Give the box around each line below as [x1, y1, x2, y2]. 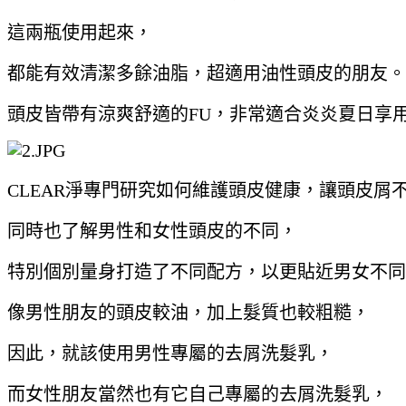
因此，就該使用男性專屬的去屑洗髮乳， [7, 343, 333, 363]
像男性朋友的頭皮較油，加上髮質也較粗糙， [7, 302, 370, 323]
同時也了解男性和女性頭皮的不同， [7, 220, 297, 241]
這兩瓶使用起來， [7, 22, 152, 43]
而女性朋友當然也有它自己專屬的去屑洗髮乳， [7, 383, 388, 404]
